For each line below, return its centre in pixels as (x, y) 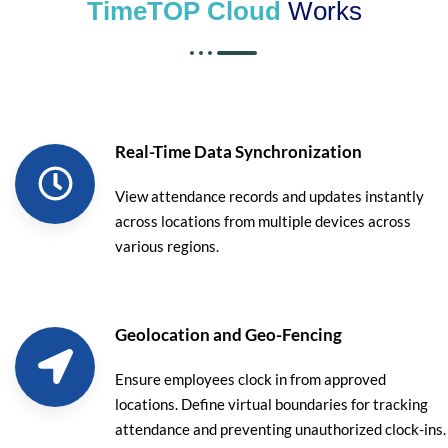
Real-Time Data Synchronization (238, 151)
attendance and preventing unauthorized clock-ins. (280, 428)
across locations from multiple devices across (263, 220)
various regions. (167, 245)
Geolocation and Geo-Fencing (228, 334)
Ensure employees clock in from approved (250, 378)
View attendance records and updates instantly (269, 195)
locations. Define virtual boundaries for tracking (271, 403)
